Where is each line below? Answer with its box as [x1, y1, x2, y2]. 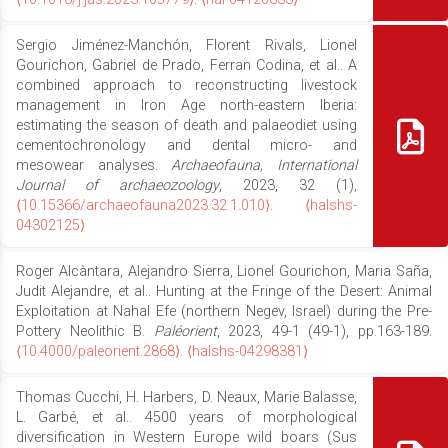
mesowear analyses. [16, 156, 172, 174]
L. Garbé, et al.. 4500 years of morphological [16, 408, 357, 426]
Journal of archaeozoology [16, 176, 219, 194]
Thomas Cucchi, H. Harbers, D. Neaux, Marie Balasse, [16, 388, 357, 406]
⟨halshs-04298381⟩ [187, 342, 308, 360]
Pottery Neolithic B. [16, 322, 154, 340]
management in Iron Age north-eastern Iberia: [16, 96, 357, 114]
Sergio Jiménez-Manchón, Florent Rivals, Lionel [16, 36, 357, 54]
